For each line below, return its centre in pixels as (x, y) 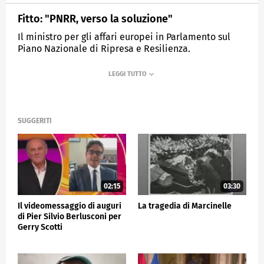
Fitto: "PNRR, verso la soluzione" (95, 19)
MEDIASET (44, 77)
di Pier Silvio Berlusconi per (70, 216)
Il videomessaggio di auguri (70, 206)
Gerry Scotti (40, 227)
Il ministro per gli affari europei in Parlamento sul (124, 37)
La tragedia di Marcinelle (185, 206)
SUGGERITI (35, 121)
